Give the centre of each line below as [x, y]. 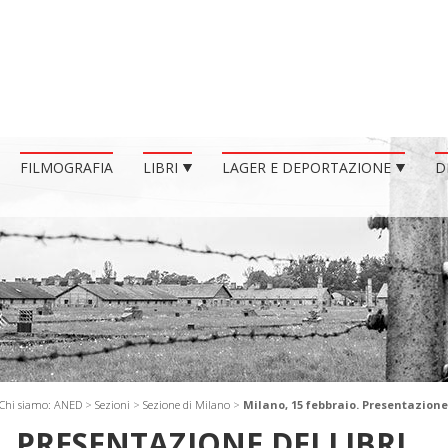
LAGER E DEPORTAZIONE [306, 167]
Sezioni [112, 404]
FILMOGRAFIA [66, 167]
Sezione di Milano [186, 404]
